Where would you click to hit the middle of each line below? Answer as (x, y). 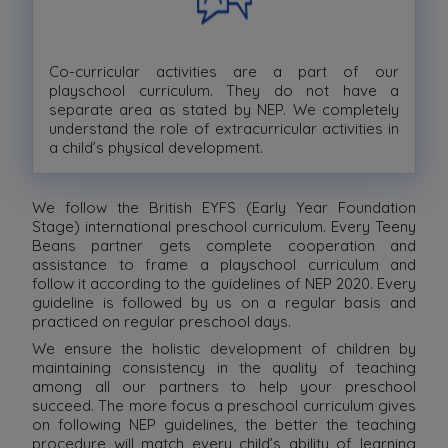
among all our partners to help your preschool (224, 386)
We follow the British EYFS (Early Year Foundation (224, 207)
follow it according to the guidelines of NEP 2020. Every (224, 283)
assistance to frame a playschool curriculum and (224, 264)
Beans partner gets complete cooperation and (224, 245)
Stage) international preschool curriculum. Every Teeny (224, 226)
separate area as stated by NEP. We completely (224, 109)
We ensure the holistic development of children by (224, 348)
